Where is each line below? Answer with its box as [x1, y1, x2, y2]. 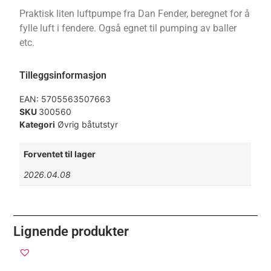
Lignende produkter [13, 223, 129, 239]
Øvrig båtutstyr [57, 119, 119, 130]
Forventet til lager [24, 149, 96, 160]
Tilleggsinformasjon [19, 70, 107, 82]
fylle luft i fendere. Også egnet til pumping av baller [19, 22, 237, 34]
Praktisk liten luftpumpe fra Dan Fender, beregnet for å [19, 7, 250, 19]
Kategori [19, 119, 56, 130]
